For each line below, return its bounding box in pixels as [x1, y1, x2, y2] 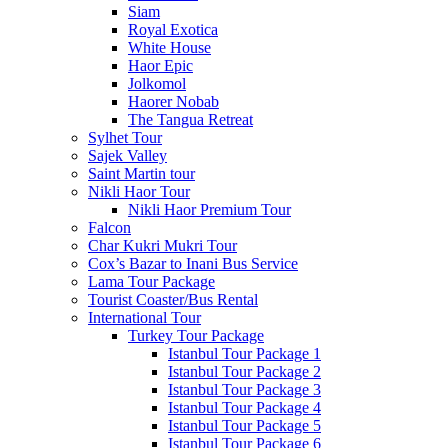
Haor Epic [128, 57, 193, 74]
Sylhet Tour [88, 129, 162, 146]
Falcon [88, 219, 131, 236]
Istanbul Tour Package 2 [168, 363, 321, 380]
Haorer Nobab [128, 93, 219, 110]
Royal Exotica [128, 21, 218, 38]
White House [128, 39, 211, 56]
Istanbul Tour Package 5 [168, 417, 321, 434]
